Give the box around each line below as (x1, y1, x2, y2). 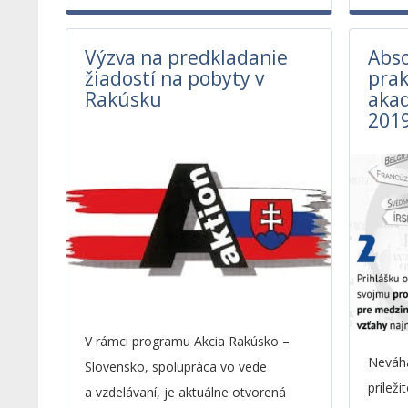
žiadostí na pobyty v (84, 66, 264, 91)
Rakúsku (84, 87, 162, 112)
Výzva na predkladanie (84, 45, 288, 70)
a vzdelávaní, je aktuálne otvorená (84, 383, 286, 401)
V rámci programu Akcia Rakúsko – (84, 332, 290, 350)
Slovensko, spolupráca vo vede (84, 358, 267, 375)
